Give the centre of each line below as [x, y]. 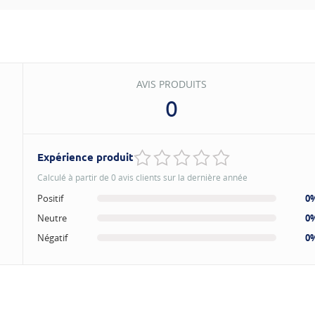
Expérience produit [85, 157]
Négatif [52, 237]
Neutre [52, 218]
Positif [50, 198]
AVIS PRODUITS [172, 84]
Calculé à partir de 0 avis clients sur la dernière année [142, 177]
